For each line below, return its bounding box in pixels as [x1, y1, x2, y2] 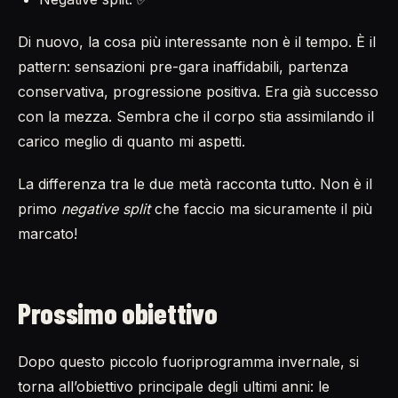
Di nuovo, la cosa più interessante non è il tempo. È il [18, 32, 376, 51]
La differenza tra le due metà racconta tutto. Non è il [18, 174, 372, 193]
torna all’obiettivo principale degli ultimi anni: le [18, 377, 330, 395]
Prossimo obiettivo [18, 295, 218, 330]
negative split [61, 199, 150, 218]
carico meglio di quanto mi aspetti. [18, 131, 245, 150]
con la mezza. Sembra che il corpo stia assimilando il [18, 107, 374, 125]
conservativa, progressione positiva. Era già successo [18, 82, 378, 100]
